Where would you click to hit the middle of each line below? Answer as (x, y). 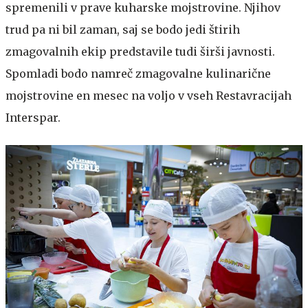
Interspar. (33, 118)
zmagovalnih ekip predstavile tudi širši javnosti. (140, 52)
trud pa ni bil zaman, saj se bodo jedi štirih (123, 30)
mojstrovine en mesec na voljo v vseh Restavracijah (148, 96)
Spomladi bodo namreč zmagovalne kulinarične (138, 74)
